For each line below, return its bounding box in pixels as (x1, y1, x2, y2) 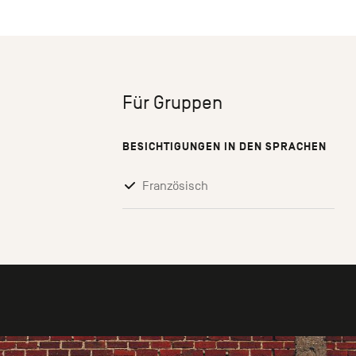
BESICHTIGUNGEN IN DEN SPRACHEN (122, 140, 327, 154)
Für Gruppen (122, 92, 222, 114)
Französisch (142, 179, 208, 194)
